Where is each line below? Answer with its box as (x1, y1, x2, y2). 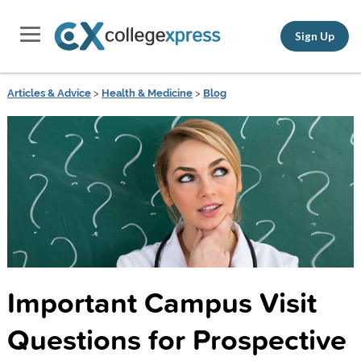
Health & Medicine (101, 87, 193, 99)
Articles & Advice (6, 87, 91, 99)
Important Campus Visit (6, 280, 317, 323)
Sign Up (295, 29, 334, 43)
